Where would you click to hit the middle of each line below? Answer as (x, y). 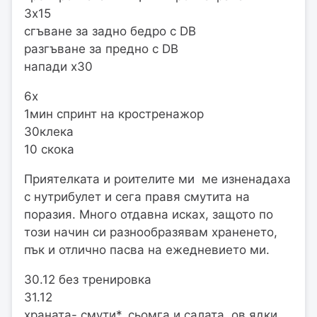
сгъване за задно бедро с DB (110, 31)
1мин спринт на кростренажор (114, 114)
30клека (49, 132)
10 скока (49, 150)
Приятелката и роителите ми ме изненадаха (157, 179)
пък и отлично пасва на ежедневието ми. (147, 250)
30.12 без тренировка (88, 280)
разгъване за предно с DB (101, 49)
